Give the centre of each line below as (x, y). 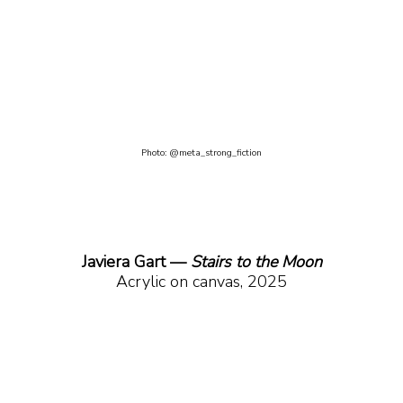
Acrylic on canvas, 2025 (201, 282)
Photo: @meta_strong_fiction (201, 153)
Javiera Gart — (134, 262)
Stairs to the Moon (254, 262)
